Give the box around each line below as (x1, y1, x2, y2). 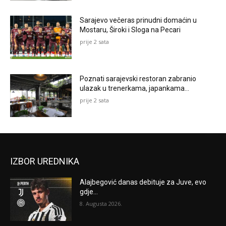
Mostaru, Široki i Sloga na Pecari (80, 25, 181, 34)
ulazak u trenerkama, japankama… (80, 84, 190, 92)
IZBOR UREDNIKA (10, 156, 79, 167)
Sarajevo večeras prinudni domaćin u (80, 16, 197, 24)
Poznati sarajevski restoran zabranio (80, 74, 197, 83)
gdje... (80, 188, 98, 196)
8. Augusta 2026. (80, 200, 123, 208)
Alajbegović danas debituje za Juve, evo (80, 178, 207, 187)
